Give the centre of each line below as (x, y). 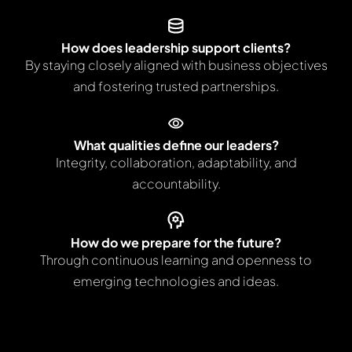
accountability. (176, 183)
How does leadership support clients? (176, 47)
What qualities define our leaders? (176, 145)
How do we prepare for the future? (176, 242)
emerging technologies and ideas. (176, 280)
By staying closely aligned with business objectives (176, 64)
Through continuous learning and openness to (176, 259)
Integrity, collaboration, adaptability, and (176, 162)
